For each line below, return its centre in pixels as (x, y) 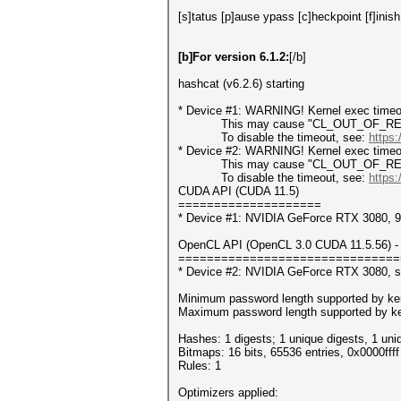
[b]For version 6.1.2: (234, 57)
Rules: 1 (200, 366)
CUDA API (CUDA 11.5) (239, 191)
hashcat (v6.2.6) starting (241, 84)
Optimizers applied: (228, 392)
